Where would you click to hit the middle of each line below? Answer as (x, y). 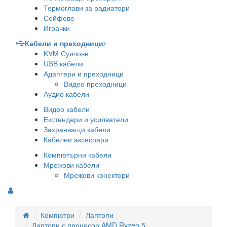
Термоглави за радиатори (87, 8)
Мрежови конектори (97, 175)
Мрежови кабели (71, 165)
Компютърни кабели (78, 155)
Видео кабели (67, 109)
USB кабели (63, 63)
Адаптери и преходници (84, 73)
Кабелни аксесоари (76, 139)
